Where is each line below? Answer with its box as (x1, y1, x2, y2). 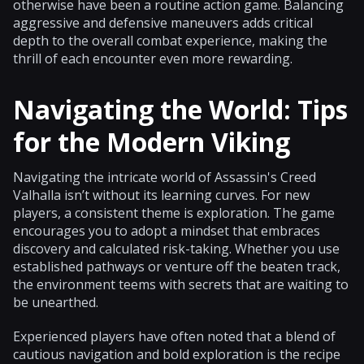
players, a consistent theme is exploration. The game (13, 203, 335, 222)
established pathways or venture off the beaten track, (13, 257, 340, 275)
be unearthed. (13, 292, 98, 311)
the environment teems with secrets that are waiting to (13, 275, 349, 293)
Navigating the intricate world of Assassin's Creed (13, 167, 316, 186)
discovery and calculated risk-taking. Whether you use (13, 239, 340, 258)
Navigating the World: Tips (13, 91, 348, 127)
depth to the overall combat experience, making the (13, 31, 327, 50)
